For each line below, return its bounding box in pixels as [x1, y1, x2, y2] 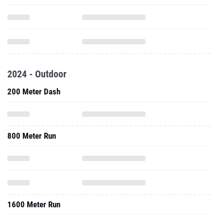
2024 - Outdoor [7, 68, 67, 80]
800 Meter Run [7, 131, 56, 141]
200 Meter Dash [7, 87, 60, 96]
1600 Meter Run [7, 200, 60, 209]
